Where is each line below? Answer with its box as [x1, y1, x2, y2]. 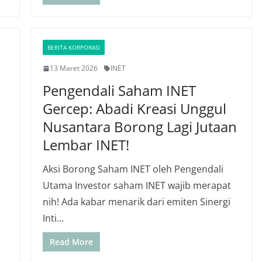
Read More [49, 236, 93, 247]
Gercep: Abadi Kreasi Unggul [42, 99, 226, 118]
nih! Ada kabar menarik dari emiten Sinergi [42, 195, 230, 208]
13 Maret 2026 [49, 63, 98, 73]
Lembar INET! [42, 135, 129, 154]
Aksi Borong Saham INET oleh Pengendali [42, 163, 223, 175]
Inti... [42, 212, 64, 225]
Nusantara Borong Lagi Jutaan [42, 117, 237, 136]
